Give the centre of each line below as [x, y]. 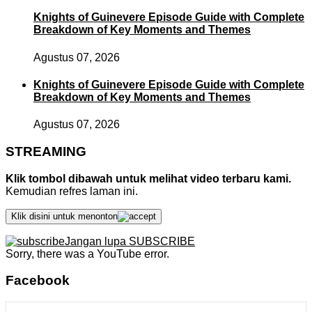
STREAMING [46, 151]
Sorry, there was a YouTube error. [87, 253]
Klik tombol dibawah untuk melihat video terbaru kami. [148, 178]
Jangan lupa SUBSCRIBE [130, 241]
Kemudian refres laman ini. [72, 191]
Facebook [38, 281]
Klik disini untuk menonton [64, 216]
